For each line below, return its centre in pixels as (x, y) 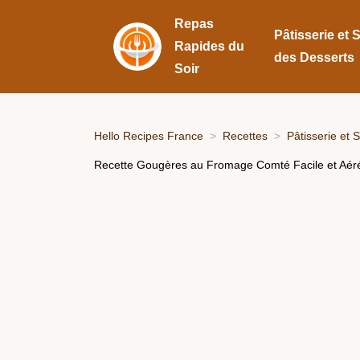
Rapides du (209, 46)
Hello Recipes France (149, 135)
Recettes (245, 135)
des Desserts (314, 57)
